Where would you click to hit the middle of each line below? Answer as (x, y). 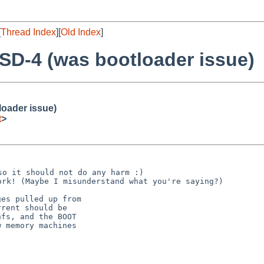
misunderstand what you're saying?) (143, 181)
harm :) (127, 172)
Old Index (81, 32)
